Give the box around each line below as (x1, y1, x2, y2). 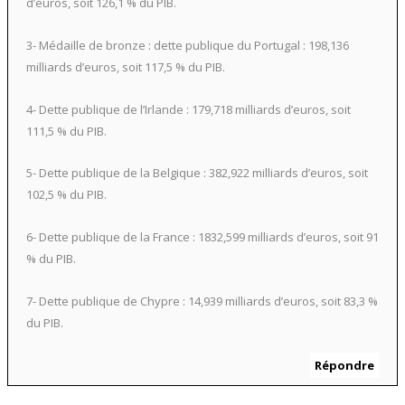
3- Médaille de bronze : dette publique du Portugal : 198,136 (25, 36, 349, 53)
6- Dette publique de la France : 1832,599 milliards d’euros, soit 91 (25, 229, 379, 246)
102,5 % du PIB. (25, 186, 107, 203)
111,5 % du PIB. (25, 122, 107, 139)
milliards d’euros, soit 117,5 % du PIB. (25, 58, 225, 75)
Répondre (315, 356, 375, 373)
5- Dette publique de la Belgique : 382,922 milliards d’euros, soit (25, 165, 368, 182)
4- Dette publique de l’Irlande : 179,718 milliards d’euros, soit (25, 100, 351, 118)
